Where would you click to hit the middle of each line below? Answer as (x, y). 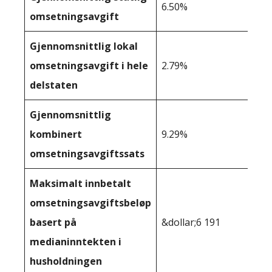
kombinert (56, 134)
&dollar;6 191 (191, 222)
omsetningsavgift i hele (89, 65)
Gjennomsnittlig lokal (84, 46)
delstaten (54, 85)
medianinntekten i (76, 241)
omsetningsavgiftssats (87, 153)
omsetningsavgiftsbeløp (90, 202)
